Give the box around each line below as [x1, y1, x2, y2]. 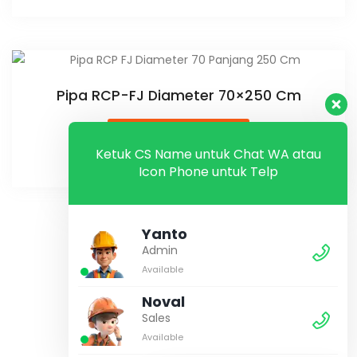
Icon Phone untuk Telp [138, 163, 278, 182]
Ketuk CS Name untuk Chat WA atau [95, 145, 321, 164]
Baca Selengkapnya [131, 134, 226, 149]
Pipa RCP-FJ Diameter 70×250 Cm [56, 86, 301, 106]
